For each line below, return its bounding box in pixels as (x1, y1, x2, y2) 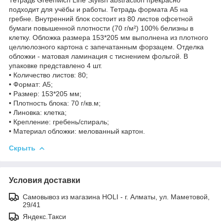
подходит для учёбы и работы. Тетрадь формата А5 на (9, 5, 188, 13)
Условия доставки (9, 176, 80, 184)
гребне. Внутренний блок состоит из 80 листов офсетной (9, 14, 193, 23)
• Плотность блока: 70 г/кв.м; (9, 99, 101, 107)
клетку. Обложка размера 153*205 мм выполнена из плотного (9, 33, 208, 41)
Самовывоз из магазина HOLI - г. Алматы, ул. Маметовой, (23, 192, 210, 201)
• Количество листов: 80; (9, 71, 88, 79)
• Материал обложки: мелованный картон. (9, 127, 145, 135)
